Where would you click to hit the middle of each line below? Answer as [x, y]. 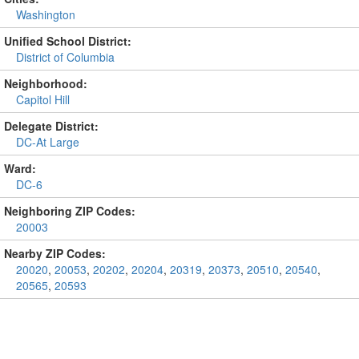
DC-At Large [48, 142]
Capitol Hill [43, 99]
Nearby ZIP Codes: [55, 253]
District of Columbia [65, 57]
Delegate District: [51, 126]
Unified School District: [68, 41]
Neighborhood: [46, 83]
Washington [46, 14]
